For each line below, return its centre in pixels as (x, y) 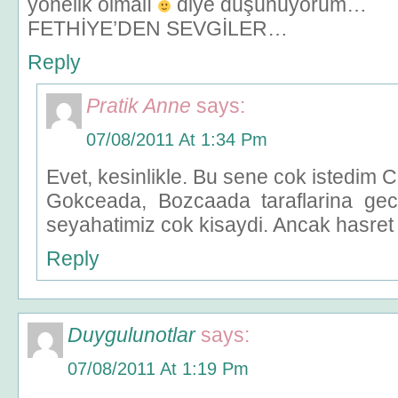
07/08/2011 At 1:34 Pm (177, 139)
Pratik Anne (139, 106)
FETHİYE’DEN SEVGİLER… (158, 28)
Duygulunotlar (131, 335)
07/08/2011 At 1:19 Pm (158, 369)
